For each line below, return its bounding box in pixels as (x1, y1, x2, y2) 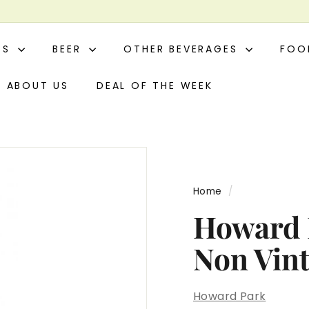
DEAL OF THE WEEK (97, 79, 213, 92)
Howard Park (193, 288, 266, 304)
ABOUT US (6, 79, 70, 92)
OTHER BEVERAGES (123, 42, 243, 56)
